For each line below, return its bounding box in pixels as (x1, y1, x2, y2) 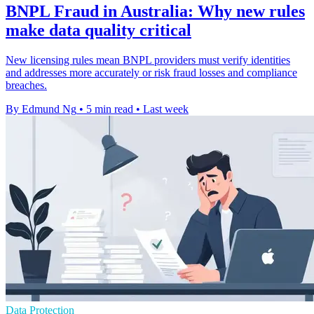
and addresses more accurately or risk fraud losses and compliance (6, 66, 297, 78)
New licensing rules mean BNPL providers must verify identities (6, 53, 290, 66)
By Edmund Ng (6, 102, 76, 115)
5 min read (86, 102, 133, 115)
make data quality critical (6, 20, 191, 39)
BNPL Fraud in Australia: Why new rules (6, 1, 305, 20)
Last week (143, 102, 189, 115)
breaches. (6, 78, 47, 91)
